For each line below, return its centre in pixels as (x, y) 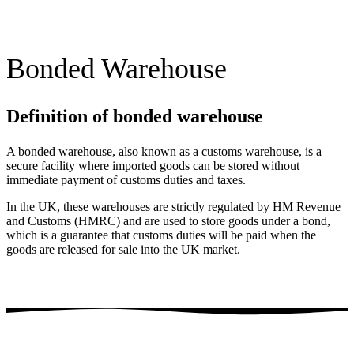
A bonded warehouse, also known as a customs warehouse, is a (164, 151)
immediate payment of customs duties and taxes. (128, 179)
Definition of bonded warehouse (137, 116)
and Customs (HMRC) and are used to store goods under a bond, (168, 220)
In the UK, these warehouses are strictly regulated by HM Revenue (173, 206)
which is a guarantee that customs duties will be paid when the (161, 235)
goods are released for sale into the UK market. (123, 249)
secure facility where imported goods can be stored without (153, 165)
